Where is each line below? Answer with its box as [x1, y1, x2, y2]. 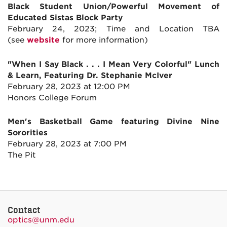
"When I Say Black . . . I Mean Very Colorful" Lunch [8, 59, 219, 69]
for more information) [62, 35, 148, 45]
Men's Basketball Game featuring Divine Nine [8, 117, 219, 127]
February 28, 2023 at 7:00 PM [8, 139, 127, 149]
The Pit [8, 150, 35, 160]
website [27, 35, 60, 45]
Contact [8, 204, 41, 215]
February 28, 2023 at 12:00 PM [8, 82, 130, 91]
